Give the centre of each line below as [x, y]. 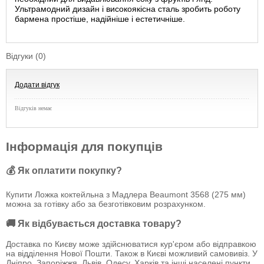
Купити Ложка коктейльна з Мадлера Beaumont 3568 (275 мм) [126, 194]
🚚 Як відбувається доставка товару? [94, 224]
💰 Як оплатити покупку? [64, 171]
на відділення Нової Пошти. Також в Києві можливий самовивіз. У [132, 253]
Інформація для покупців [84, 146]
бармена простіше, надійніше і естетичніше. [100, 19]
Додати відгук [37, 85]
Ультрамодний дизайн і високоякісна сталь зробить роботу [128, 9]
